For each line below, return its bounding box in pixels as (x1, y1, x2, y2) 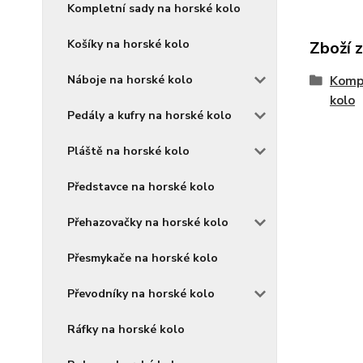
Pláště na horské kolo (67, 143, 190, 159)
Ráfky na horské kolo (67, 322, 185, 337)
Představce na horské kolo (67, 179, 215, 194)
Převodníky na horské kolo (67, 286, 215, 301)
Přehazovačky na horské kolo (67, 215, 228, 230)
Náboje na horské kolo (67, 72, 193, 88)
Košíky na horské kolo (67, 36, 190, 52)
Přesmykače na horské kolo (67, 250, 218, 266)
